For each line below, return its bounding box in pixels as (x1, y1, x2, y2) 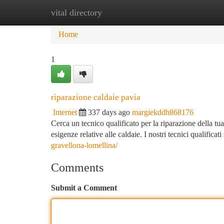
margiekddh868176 (132, 108, 193, 116)
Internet (53, 108, 77, 116)
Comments (51, 161, 103, 174)
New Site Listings (100, 8, 157, 16)
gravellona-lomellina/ (51, 141, 117, 149)
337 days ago (88, 108, 130, 116)
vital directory (51, 7, 102, 17)
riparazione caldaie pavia (51, 92, 140, 102)
